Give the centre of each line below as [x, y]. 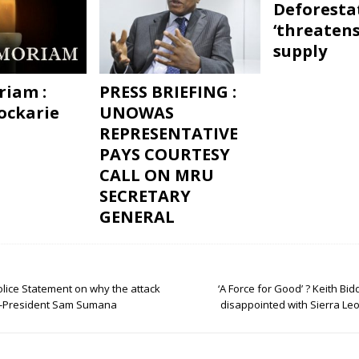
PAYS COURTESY [164, 154]
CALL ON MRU [156, 175]
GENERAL [137, 216]
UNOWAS [136, 112]
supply [300, 50]
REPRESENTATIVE [168, 133]
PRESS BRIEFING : [167, 91]
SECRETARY [145, 196]
